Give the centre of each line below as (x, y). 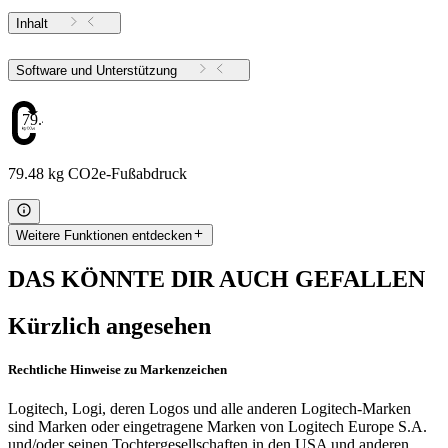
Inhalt (32, 24)
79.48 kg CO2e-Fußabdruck (97, 173)
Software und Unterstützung (136, 70)
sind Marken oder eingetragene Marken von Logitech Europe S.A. (217, 427)
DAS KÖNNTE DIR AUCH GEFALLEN (216, 279)
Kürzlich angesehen (109, 326)
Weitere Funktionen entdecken (104, 236)
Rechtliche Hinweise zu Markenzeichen (117, 370)
